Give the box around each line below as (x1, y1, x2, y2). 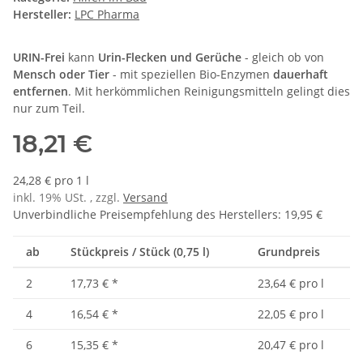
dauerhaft (273, 66, 328, 83)
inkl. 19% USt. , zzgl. (13, 190, 123, 206)
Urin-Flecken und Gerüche (98, 49, 241, 66)
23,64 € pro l (258, 275, 324, 292)
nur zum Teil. (13, 100, 85, 117)
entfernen (13, 83, 68, 100)
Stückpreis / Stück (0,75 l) (70, 244, 209, 260)
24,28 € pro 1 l (13, 173, 89, 189)
